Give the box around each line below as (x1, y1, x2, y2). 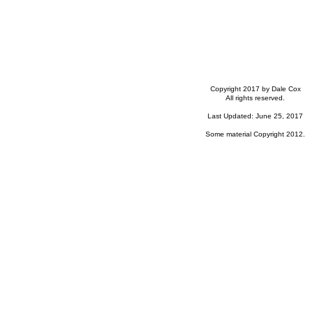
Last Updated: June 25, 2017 (208, 112, 304, 120)
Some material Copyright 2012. (205, 130, 306, 138)
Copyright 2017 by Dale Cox (210, 85, 301, 93)
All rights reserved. (226, 94, 286, 102)
